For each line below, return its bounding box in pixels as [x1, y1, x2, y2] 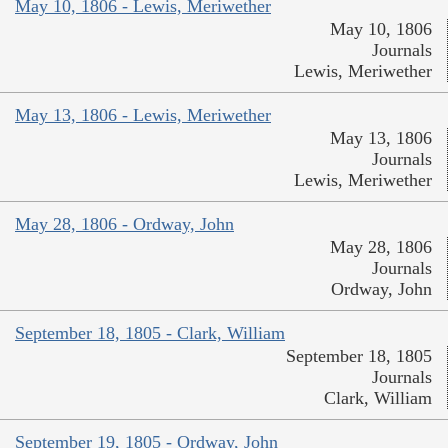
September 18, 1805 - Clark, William [15, 323, 285, 344]
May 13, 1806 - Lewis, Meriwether [15, 105, 271, 126]
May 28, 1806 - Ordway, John [15, 214, 234, 235]
